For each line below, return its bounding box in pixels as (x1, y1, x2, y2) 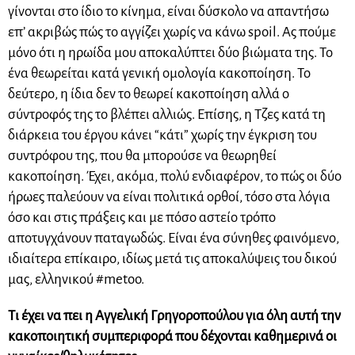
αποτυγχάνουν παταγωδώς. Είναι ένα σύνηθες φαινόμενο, (8, 230, 339, 246)
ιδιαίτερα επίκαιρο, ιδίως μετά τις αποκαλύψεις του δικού (8, 250, 337, 266)
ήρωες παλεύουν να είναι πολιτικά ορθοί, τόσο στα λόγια (8, 189, 330, 204)
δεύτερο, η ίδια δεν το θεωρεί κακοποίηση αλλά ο (8, 86, 289, 101)
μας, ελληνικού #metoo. (8, 271, 144, 287)
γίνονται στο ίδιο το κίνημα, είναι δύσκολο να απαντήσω (8, 3, 329, 19)
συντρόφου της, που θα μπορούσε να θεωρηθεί (8, 147, 277, 163)
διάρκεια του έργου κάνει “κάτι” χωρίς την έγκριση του (8, 127, 317, 143)
